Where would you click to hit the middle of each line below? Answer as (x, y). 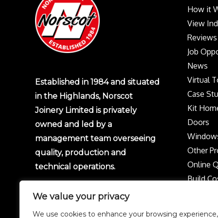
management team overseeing (95, 138)
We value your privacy (81, 197)
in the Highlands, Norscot (84, 96)
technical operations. (75, 166)
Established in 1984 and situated (97, 82)
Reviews (202, 37)
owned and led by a (73, 124)
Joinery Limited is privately (86, 110)
